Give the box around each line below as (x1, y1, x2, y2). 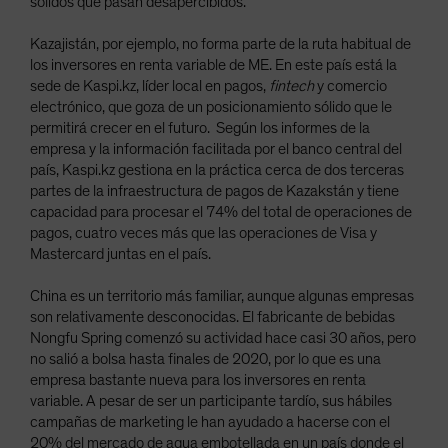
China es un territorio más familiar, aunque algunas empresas (30, 287, 414, 304)
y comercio (314, 77, 387, 94)
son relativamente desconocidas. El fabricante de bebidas (30, 308, 395, 325)
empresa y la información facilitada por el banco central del (30, 140, 402, 157)
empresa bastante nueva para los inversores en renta (30, 371, 366, 388)
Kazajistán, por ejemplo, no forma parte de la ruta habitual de (30, 35, 411, 52)
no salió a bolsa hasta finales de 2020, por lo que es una (30, 350, 381, 367)
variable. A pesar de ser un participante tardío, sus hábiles (30, 392, 392, 409)
